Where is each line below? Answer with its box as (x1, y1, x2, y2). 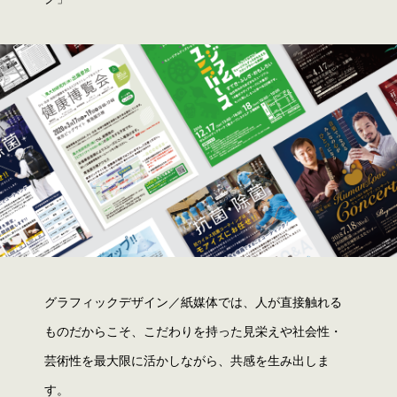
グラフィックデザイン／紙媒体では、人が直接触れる (44, 295, 342, 309)
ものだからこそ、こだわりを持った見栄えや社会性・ (44, 324, 342, 339)
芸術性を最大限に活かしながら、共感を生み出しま (44, 354, 330, 368)
